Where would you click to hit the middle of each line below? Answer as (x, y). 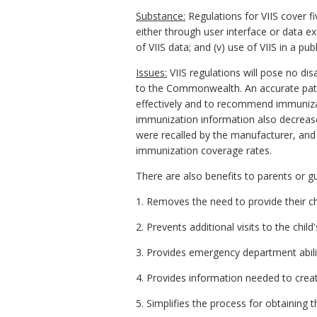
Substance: (161, 16)
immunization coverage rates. (204, 151)
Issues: (151, 73)
